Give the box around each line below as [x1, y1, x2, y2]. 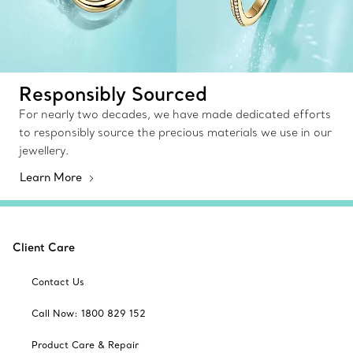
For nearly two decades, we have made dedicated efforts [19, 106, 331, 121]
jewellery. [19, 143, 69, 158]
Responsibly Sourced [19, 80, 207, 106]
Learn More [20, 169, 85, 184]
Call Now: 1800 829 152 [32, 307, 146, 319]
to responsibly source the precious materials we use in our [19, 124, 332, 139]
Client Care [13, 240, 75, 255]
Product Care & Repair [32, 338, 139, 351]
